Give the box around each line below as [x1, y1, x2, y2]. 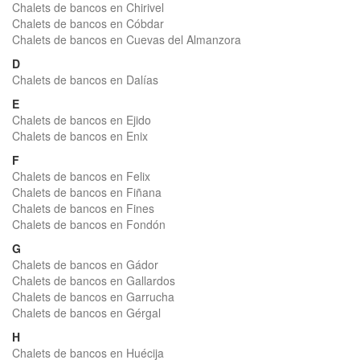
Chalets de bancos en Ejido [12, 112, 151, 128]
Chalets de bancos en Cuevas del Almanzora [12, 31, 241, 47]
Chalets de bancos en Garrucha [12, 288, 174, 305]
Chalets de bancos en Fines [12, 200, 154, 216]
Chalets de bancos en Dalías [12, 72, 158, 88]
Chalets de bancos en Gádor [12, 256, 158, 272]
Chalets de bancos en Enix [12, 128, 148, 144]
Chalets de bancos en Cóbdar [12, 15, 164, 31]
